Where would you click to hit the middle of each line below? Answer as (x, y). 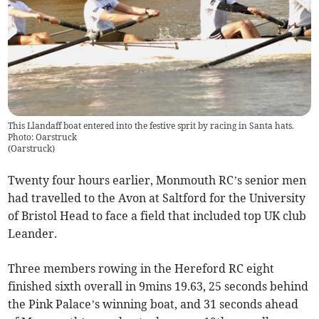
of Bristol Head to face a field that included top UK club (157, 216)
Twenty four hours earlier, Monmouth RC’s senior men (157, 180)
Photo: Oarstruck (43, 137)
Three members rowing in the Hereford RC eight (141, 268)
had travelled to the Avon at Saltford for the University (157, 198)
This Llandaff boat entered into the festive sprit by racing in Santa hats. (151, 126)
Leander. (33, 234)
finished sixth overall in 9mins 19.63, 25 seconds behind (158, 286)
